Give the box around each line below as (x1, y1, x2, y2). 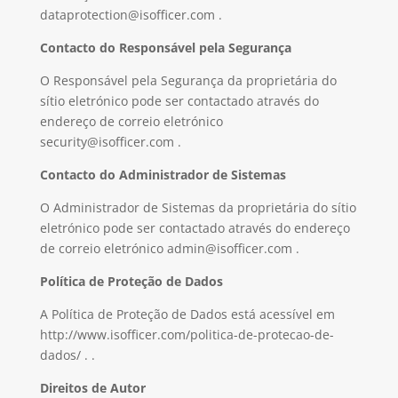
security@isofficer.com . (39, 133, 181, 150)
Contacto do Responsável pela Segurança (39, 39, 291, 56)
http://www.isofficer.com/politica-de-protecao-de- (39, 326, 334, 343)
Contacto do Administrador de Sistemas (39, 166, 286, 183)
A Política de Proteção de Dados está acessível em (39, 306, 335, 322)
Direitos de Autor (39, 379, 146, 396)
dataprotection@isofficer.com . (39, 6, 222, 23)
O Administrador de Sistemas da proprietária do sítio (39, 199, 356, 216)
